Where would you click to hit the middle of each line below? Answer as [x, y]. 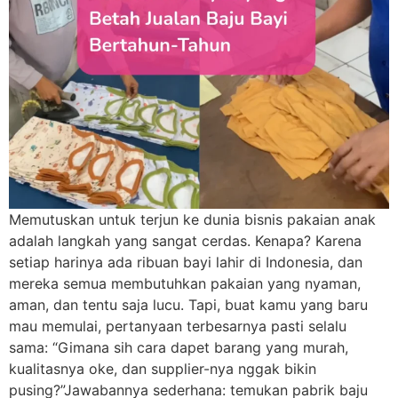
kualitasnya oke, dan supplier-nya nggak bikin [163, 369]
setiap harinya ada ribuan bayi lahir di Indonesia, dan [186, 263]
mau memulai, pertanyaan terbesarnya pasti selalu [178, 326]
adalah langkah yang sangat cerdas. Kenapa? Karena [185, 241]
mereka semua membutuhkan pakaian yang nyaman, [185, 284]
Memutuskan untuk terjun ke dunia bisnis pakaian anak [192, 220]
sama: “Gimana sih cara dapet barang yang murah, [179, 348]
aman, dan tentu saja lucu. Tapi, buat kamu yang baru [188, 305]
